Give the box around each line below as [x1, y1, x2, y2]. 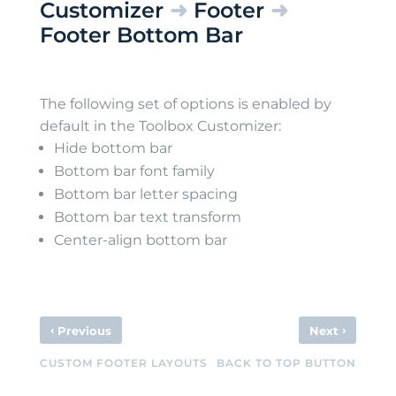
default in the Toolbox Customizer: [39, 118, 281, 134]
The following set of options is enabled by [39, 95, 331, 112]
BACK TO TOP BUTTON [217, 356, 357, 369]
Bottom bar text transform [53, 209, 241, 225]
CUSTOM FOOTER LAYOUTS [39, 356, 208, 369]
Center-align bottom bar [53, 232, 227, 248]
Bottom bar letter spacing [53, 186, 238, 202]
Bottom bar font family [53, 163, 215, 179]
